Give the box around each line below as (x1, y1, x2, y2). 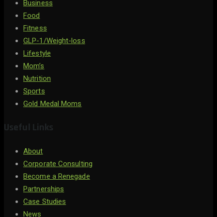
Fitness (23, 24, 47, 33)
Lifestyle (23, 49, 51, 58)
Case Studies (23, 197, 66, 206)
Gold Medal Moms (23, 99, 82, 108)
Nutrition (23, 74, 51, 83)
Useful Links (4, 121, 54, 134)
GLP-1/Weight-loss (23, 36, 85, 46)
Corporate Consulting (23, 159, 93, 169)
